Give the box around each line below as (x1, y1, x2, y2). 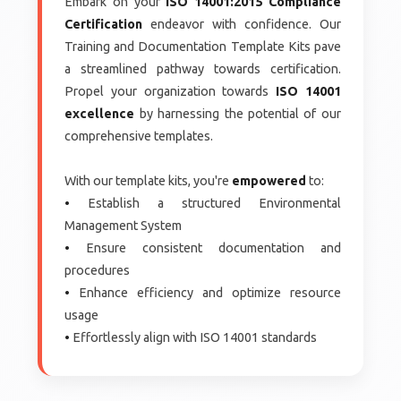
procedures (64, 262, 131, 277)
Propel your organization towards (64, 83, 276, 98)
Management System (64, 218, 183, 233)
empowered (232, 173, 307, 188)
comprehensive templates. (64, 128, 214, 143)
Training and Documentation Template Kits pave (64, 38, 341, 54)
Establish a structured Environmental (70, 195, 341, 210)
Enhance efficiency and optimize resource (70, 285, 341, 300)
